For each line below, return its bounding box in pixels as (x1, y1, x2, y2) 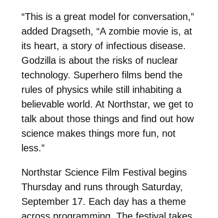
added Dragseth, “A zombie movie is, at (21, 25, 192, 36)
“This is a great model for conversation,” (21, 11, 194, 22)
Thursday (21, 181, 62, 192)
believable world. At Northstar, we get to (21, 98, 193, 109)
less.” (21, 142, 45, 153)
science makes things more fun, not (21, 127, 176, 139)
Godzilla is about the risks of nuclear (21, 54, 178, 66)
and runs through (61, 181, 142, 192)
